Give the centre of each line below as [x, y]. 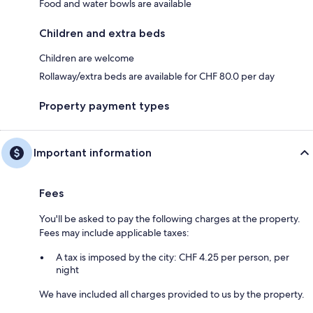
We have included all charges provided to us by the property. [172, 294]
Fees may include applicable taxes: [114, 232]
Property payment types [104, 105]
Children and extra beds [102, 33]
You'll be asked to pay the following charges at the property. [170, 218]
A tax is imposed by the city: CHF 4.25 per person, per [173, 257]
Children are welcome [87, 58]
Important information [93, 152]
